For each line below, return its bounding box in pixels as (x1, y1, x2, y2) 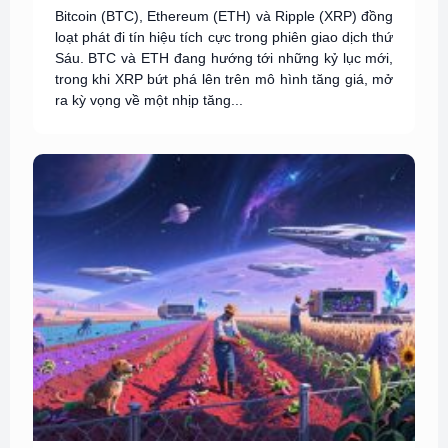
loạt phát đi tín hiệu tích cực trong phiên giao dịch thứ (54, 29, 394, 45)
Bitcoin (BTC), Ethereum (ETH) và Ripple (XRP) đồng (54, 8, 394, 24)
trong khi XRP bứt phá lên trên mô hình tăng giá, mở (54, 71, 394, 87)
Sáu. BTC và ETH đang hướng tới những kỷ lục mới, (54, 50, 394, 66)
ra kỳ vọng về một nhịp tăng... (54, 92, 243, 108)
